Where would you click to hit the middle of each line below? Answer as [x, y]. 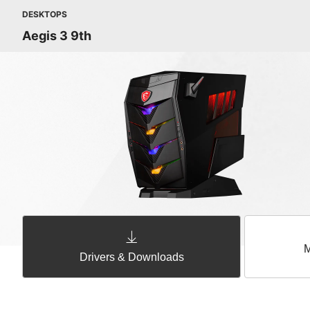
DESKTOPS [45, 14]
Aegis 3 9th [57, 36]
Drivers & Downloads [131, 257]
